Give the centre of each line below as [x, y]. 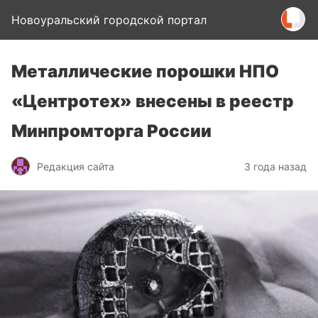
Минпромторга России [111, 131]
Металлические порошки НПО [145, 71]
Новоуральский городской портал [109, 20]
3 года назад [275, 166]
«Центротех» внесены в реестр [153, 101]
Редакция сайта [76, 166]
